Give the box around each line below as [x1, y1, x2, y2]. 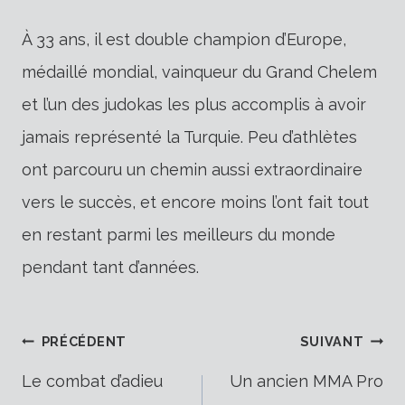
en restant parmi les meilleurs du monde [22, 224, 335, 244]
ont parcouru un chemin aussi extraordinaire [22, 159, 363, 179]
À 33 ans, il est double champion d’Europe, [22, 29, 346, 49]
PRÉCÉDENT [41, 333, 127, 349]
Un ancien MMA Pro [230, 371, 383, 391]
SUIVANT [300, 333, 364, 349]
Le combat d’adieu [22, 371, 163, 391]
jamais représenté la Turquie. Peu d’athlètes [22, 127, 357, 146]
